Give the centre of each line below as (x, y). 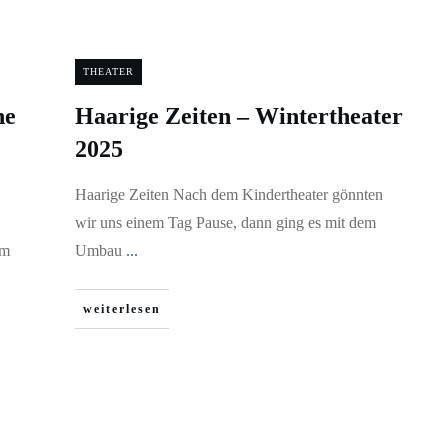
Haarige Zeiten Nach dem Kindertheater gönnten (229, 194)
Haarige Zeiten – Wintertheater (239, 116)
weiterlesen (122, 309)
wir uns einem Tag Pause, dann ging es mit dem (225, 222)
